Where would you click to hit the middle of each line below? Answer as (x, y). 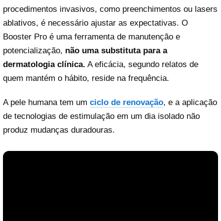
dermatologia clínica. (44, 64)
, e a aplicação (190, 102)
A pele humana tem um (46, 102)
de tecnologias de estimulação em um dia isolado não (101, 116)
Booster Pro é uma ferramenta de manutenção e (92, 37)
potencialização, (34, 50)
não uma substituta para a (116, 50)
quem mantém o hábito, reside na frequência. (86, 78)
